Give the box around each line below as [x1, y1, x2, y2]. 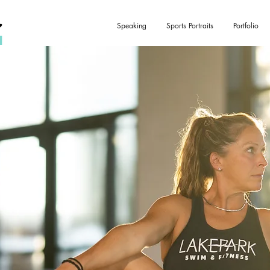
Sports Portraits [166, 20, 213, 31]
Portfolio [233, 20, 259, 31]
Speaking [116, 20, 146, 31]
